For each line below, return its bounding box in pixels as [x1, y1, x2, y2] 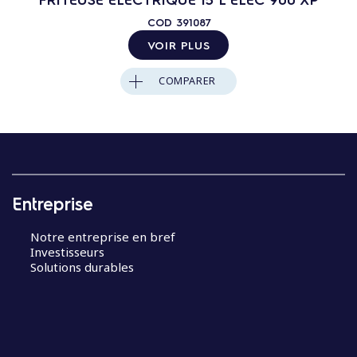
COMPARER [159, 74, 216, 88]
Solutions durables [29, 258, 134, 275]
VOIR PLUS [147, 37, 210, 52]
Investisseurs [29, 243, 104, 260]
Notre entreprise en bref [29, 228, 175, 245]
